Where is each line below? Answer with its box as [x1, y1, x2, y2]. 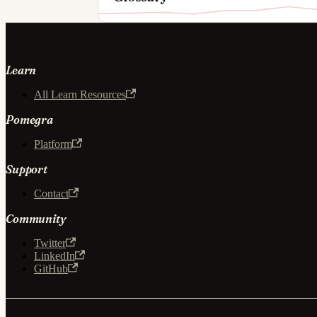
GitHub [34, 262, 68, 275]
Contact [34, 187, 69, 200]
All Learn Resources [34, 88, 126, 100]
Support [6, 161, 47, 176]
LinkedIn [34, 249, 75, 262]
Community [6, 211, 67, 226]
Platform [34, 137, 72, 150]
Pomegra [6, 112, 53, 127]
